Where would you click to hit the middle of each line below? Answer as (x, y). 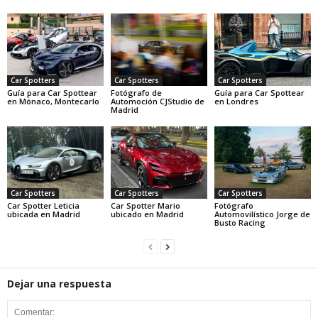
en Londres (236, 101)
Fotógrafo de (136, 93)
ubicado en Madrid (147, 214)
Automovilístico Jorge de (262, 214)
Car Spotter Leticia (43, 205)
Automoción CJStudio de (157, 101)
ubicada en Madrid (44, 214)
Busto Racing (240, 222)
